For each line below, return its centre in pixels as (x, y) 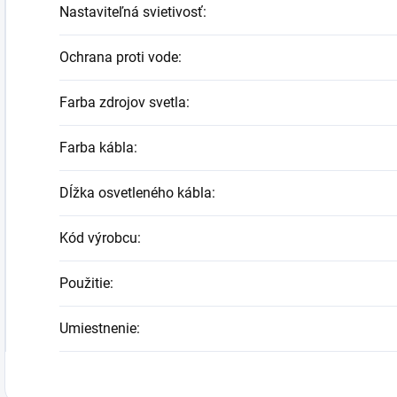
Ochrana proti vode (119, 57)
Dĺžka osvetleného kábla (136, 193)
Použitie (85, 283)
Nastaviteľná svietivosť (131, 12)
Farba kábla (97, 148)
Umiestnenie (98, 328)
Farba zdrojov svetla (123, 102)
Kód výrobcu (98, 238)
